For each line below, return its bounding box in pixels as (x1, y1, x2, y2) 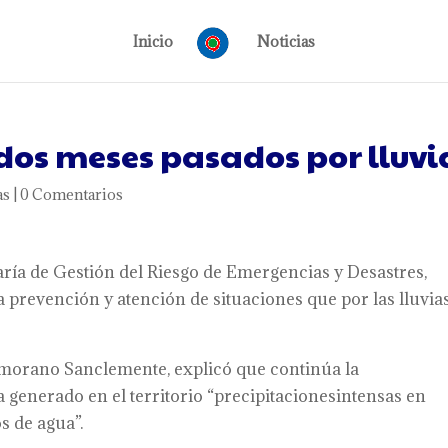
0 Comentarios (20, 185, 124, 204)
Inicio (133, 32, 174, 51)
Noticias (256, 32, 315, 51)
